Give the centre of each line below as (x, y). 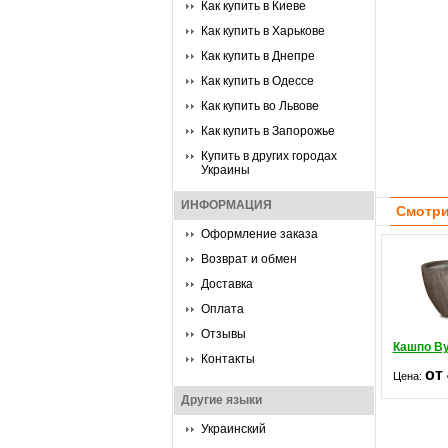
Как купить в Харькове (263, 31)
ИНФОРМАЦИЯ (226, 205)
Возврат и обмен (249, 259)
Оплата (222, 309)
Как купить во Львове (260, 106)
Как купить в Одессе (257, 81)
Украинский (233, 429)
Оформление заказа (259, 234)
